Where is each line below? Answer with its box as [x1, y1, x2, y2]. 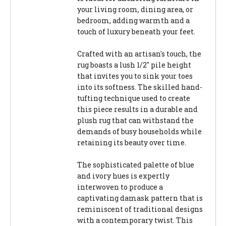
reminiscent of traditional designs [77, 204, 203, 214]
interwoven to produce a [77, 182, 163, 192]
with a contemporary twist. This [77, 215, 193, 225]
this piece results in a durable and [77, 104, 198, 114]
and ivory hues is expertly [77, 171, 169, 181]
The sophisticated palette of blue [77, 159, 194, 169]
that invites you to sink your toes [77, 71, 193, 81]
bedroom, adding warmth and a [77, 15, 190, 25]
